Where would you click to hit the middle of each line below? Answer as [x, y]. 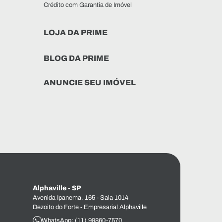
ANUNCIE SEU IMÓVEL [90, 82]
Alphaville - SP [57, 188]
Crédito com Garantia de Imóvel [88, 5]
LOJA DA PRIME [76, 32]
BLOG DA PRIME [76, 58]
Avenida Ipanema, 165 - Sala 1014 [81, 198]
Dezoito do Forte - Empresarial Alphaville [90, 207]
